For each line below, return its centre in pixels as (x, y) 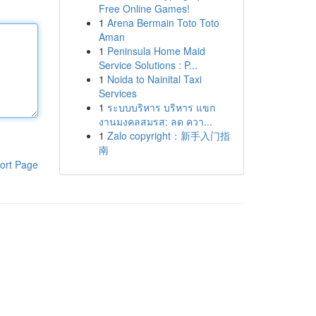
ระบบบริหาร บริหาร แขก (161, 107)
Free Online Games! (144, 8)
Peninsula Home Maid (156, 51)
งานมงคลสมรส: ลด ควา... (155, 121)
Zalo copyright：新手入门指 (168, 135)
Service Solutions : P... (148, 65)
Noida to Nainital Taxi (154, 79)
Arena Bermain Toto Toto (163, 23)
